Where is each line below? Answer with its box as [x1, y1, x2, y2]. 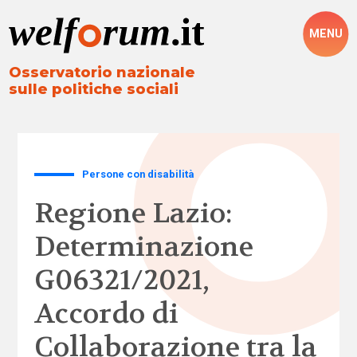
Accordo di [33, 296, 178, 331]
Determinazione [33, 229, 253, 265]
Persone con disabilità [82, 167, 195, 180]
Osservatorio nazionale [9, 64, 196, 82]
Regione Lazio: [33, 195, 233, 231]
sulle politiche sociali [9, 80, 179, 99]
